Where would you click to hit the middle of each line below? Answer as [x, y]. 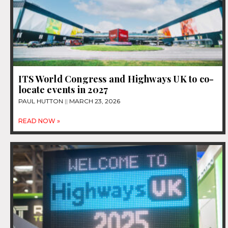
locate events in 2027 [63, 89]
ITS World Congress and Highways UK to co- [116, 79]
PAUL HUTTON [41, 101]
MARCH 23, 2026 [94, 101]
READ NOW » [39, 121]
